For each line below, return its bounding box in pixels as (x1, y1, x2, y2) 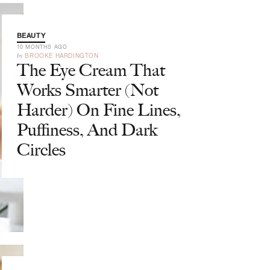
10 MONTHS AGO (16, 43, 67, 50)
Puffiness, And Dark (16, 119, 157, 140)
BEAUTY (16, 32, 46, 39)
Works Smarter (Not (16, 80, 159, 100)
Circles (16, 139, 66, 160)
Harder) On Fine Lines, (16, 99, 181, 120)
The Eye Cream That (16, 60, 165, 80)
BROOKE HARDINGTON (25, 52, 99, 59)
